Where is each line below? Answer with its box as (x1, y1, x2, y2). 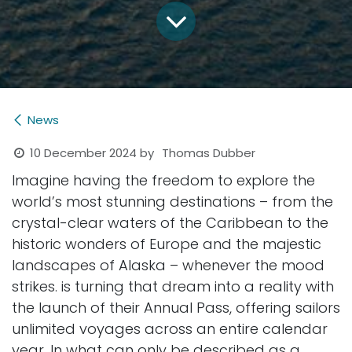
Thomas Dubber (162, 145, 256, 162)
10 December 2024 (30, 144, 137, 161)
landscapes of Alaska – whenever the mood (12, 255, 324, 275)
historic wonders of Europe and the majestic (12, 233, 321, 254)
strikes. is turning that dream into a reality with (12, 276, 334, 296)
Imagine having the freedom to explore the (12, 170, 315, 190)
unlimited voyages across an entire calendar (12, 318, 328, 339)
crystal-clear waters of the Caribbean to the (12, 212, 328, 233)
